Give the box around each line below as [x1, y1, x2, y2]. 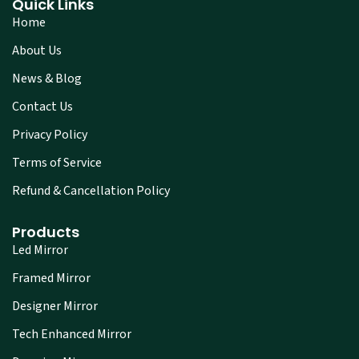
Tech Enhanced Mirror [12, 325, 131, 343]
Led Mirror [12, 240, 68, 259]
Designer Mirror [12, 296, 98, 315]
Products [12, 221, 79, 242]
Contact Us [12, 97, 73, 115]
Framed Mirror [12, 268, 91, 287]
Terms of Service [12, 153, 102, 171]
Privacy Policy [12, 125, 87, 143]
